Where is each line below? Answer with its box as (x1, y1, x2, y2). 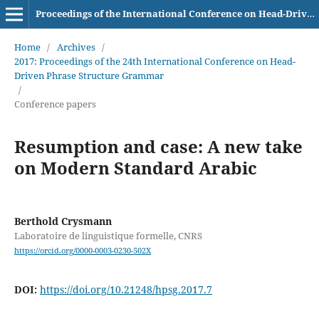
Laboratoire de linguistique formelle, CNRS (14, 229, 202, 242)
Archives (56, 40, 95, 53)
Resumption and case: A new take (14, 134, 303, 158)
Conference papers (14, 97, 96, 110)
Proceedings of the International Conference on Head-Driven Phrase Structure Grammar (306, 7, 315, 20)
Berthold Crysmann (14, 214, 112, 228)
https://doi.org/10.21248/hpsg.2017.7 (39, 283, 212, 297)
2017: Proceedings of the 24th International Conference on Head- (14, 54, 296, 68)
